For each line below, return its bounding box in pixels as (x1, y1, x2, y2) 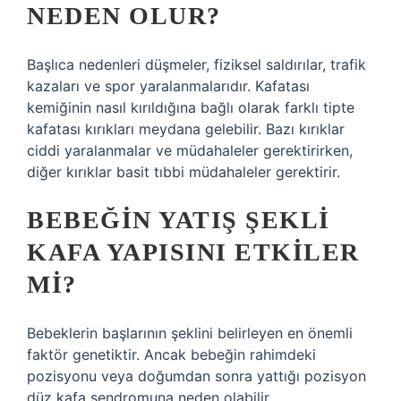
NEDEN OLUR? (27, 2, 221, 30)
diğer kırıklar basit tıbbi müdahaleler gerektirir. (27, 163, 340, 181)
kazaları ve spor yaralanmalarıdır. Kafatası (27, 77, 310, 95)
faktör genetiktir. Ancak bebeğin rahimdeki (27, 346, 316, 363)
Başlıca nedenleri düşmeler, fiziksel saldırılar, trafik (27, 55, 366, 73)
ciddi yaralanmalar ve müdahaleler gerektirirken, (27, 141, 353, 159)
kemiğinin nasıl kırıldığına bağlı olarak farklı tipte (27, 98, 354, 116)
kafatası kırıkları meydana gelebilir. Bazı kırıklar (27, 120, 345, 138)
